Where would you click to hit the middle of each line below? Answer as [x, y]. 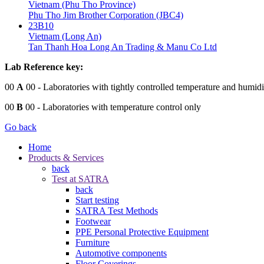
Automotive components [121, 253]
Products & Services [66, 157]
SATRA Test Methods [117, 210]
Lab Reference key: [44, 67]
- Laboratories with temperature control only [118, 107]
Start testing [97, 200]
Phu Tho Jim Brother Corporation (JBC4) [106, 15]
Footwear [93, 221]
